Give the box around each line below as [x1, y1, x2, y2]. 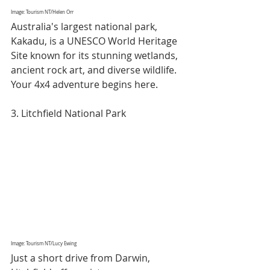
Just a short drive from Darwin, [11, 251, 152, 265]
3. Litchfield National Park [11, 106, 126, 120]
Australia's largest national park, [11, 19, 160, 33]
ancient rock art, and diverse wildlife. [11, 63, 179, 77]
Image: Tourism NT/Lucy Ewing [11, 240, 77, 247]
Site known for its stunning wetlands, [11, 48, 180, 62]
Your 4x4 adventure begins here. [11, 77, 158, 91]
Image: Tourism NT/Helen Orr [11, 8, 74, 15]
